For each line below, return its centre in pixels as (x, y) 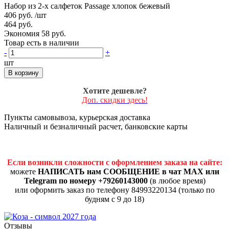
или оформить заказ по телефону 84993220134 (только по (114, 190)
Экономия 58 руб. (35, 33)
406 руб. (18, 15)
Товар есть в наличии (42, 42)
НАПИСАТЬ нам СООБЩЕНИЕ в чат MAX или (128, 171)
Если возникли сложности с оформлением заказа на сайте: (114, 162)
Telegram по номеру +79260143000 (86, 180)
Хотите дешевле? (114, 90)
